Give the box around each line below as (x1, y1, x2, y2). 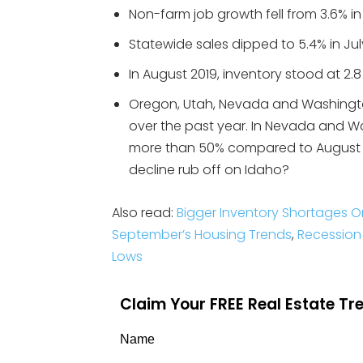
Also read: (112, 203, 177, 222)
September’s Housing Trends (112, 225, 292, 244)
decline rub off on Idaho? (129, 160, 289, 179)
